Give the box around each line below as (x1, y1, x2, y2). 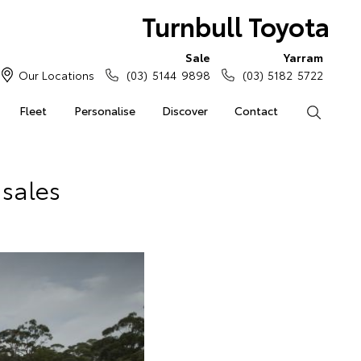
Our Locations (19, 67, 95, 83)
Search (321, 102, 357, 118)
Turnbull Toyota (141, 7, 330, 44)
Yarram (284, 49, 323, 65)
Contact (234, 102, 279, 118)
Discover (161, 102, 208, 118)
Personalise (73, 102, 135, 118)
